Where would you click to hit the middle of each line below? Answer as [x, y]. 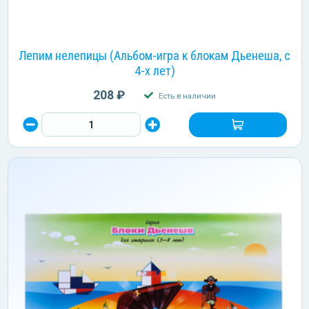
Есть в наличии [187, 96]
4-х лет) [154, 70]
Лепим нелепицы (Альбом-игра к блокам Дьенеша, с [154, 55]
